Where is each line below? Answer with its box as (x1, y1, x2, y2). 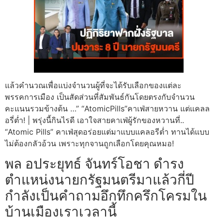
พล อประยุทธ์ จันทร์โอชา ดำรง (5, 155, 184, 172)
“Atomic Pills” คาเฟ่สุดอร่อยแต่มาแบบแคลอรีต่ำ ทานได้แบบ (5, 127, 209, 137)
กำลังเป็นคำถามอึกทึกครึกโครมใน (5, 187, 207, 204)
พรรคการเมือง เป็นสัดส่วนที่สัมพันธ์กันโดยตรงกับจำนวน (5, 92, 195, 102)
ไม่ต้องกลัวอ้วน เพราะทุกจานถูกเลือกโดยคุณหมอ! (5, 139, 174, 149)
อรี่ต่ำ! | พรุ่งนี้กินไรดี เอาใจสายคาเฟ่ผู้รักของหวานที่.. (5, 115, 184, 125)
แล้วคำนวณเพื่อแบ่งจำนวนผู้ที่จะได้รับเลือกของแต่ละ (5, 80, 182, 91)
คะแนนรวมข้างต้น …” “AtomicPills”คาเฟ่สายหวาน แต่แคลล (5, 104, 210, 114)
